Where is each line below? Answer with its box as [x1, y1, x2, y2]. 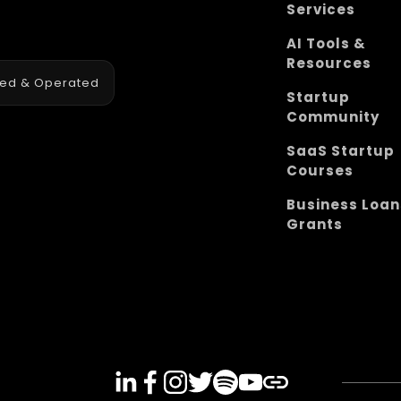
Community [286, 107, 380, 126]
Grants [286, 214, 344, 234]
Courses [286, 160, 354, 180]
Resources [286, 53, 372, 73]
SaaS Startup [286, 141, 396, 160]
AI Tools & [286, 33, 367, 53]
